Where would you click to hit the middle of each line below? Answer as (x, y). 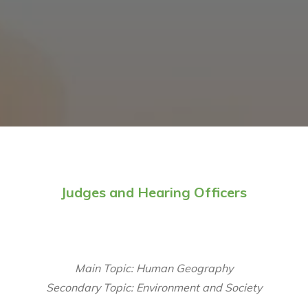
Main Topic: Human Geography (154, 268)
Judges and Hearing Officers (154, 192)
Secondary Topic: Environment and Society (154, 287)
